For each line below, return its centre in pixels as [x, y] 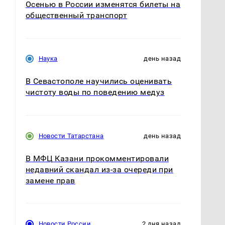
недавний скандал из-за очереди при [99, 169]
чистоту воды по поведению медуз [95, 92]
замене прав [50, 180]
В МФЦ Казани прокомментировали [97, 158]
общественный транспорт [76, 16]
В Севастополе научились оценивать [99, 81]
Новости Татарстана [71, 136]
